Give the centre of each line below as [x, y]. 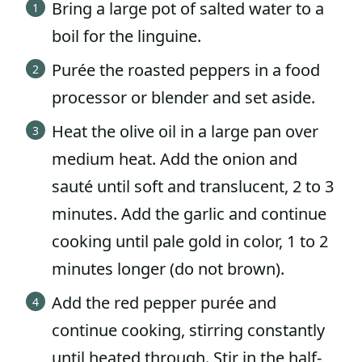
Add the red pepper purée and [164, 303]
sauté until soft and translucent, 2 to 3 [193, 187]
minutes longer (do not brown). [168, 269]
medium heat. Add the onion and [175, 159]
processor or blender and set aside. [183, 98]
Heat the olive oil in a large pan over [185, 132]
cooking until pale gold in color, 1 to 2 [190, 242]
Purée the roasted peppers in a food [186, 70]
